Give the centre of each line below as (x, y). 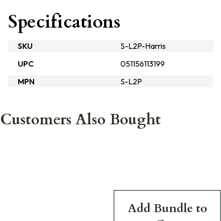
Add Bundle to (167, 208)
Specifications (64, 22)
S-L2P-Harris (143, 46)
